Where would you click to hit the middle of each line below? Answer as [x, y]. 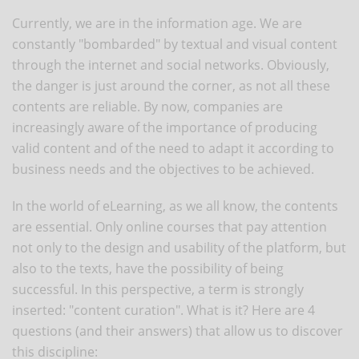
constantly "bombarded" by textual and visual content [175, 44]
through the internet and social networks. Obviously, [171, 65]
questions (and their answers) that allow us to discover [177, 331]
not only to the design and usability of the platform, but [179, 247]
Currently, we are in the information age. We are [157, 23]
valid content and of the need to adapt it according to [173, 148]
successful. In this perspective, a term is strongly [158, 289]
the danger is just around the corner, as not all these [171, 85]
